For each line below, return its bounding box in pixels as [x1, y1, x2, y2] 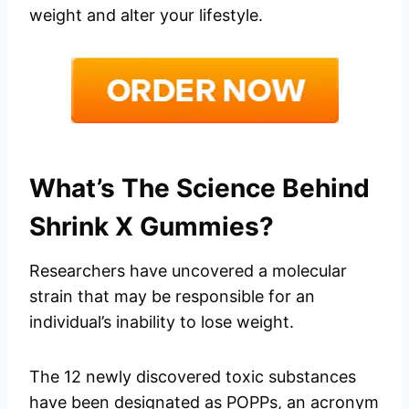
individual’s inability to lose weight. [29, 312, 294, 332]
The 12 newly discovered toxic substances [29, 367, 356, 387]
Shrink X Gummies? [29, 211, 274, 243]
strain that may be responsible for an [29, 287, 315, 307]
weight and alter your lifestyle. [29, 5, 263, 26]
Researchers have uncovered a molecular [29, 261, 347, 281]
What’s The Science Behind [29, 173, 370, 204]
